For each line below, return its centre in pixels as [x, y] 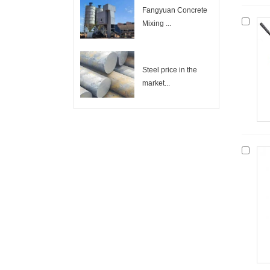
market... [156, 83]
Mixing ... [157, 23]
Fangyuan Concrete [175, 10]
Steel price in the [170, 70]
